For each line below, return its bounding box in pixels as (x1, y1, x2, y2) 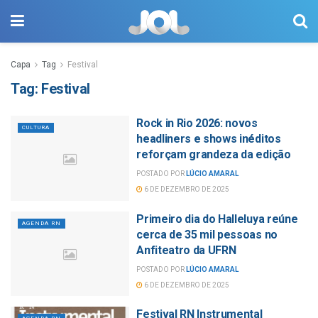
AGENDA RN (22, 219, 61, 226)
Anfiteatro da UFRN (136, 243, 236, 257)
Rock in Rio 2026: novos (136, 116, 258, 130)
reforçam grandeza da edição (136, 148, 291, 161)
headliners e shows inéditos (136, 132, 281, 146)
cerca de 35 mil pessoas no (136, 227, 278, 241)
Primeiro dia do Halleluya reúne (136, 212, 298, 226)
